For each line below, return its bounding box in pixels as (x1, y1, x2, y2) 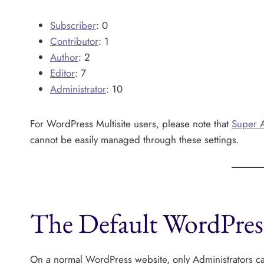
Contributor (50, 34, 98, 48)
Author (50, 49, 78, 64)
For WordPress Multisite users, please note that (30, 116, 232, 131)
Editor (50, 65, 75, 80)
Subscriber (50, 18, 96, 32)
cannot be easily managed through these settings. (30, 132, 239, 147)
